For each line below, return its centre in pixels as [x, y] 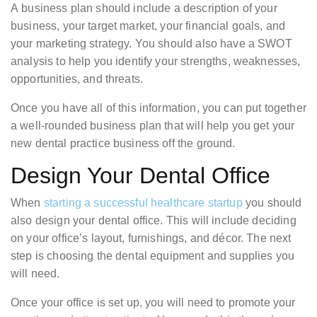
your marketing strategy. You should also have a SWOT [151, 44]
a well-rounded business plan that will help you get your [153, 126]
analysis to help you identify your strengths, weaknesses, [156, 62]
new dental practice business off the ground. [123, 144]
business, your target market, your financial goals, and [148, 26]
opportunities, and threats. [77, 79]
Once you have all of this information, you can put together [158, 108]
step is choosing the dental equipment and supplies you [153, 256]
